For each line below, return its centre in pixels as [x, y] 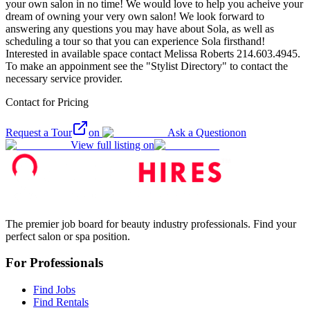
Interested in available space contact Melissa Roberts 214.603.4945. [153, 53]
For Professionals [54, 263]
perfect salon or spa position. [68, 236]
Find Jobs [54, 290]
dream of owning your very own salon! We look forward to [135, 16]
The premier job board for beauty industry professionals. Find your [151, 224]
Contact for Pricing [47, 102]
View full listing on [112, 145]
